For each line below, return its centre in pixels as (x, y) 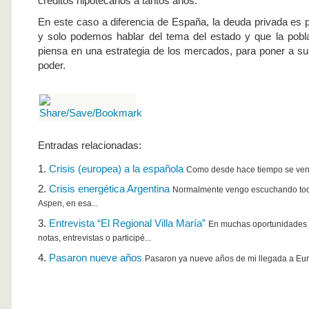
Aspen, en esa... (68, 205)
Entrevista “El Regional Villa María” (127, 223)
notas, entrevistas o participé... (94, 239)
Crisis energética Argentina (109, 189)
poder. (52, 65)
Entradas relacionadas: (90, 145)
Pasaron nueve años (96, 258)
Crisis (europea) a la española (116, 169)
